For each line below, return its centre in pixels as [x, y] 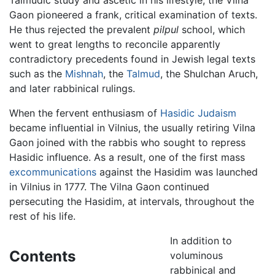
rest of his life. [42, 216]
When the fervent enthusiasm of [85, 113]
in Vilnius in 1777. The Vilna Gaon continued [109, 186]
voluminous [196, 255]
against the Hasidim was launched [177, 172]
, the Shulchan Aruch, [209, 73]
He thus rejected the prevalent [81, 29]
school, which [212, 29]
